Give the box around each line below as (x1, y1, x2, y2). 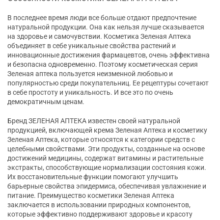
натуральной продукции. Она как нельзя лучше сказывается (7, 23, 204, 31)
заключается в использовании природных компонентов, (7, 201, 191, 209)
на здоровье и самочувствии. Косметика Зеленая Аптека (7, 32, 191, 41)
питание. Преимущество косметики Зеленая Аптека (7, 192, 174, 200)
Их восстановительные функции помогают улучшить (7, 173, 178, 181)
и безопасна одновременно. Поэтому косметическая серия (7, 60, 198, 69)
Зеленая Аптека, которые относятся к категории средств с (7, 136, 195, 144)
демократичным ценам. (7, 98, 84, 106)
